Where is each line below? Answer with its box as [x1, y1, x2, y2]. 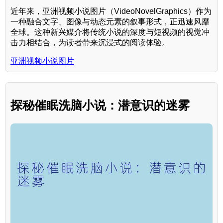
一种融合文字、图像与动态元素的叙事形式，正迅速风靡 [10, 17, 210, 26]
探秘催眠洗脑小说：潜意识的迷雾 [10, 99, 190, 112]
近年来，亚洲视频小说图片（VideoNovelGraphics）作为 [10, 7, 212, 16]
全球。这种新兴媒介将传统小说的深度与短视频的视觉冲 [10, 28, 210, 37]
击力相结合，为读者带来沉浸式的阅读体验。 [10, 38, 170, 47]
